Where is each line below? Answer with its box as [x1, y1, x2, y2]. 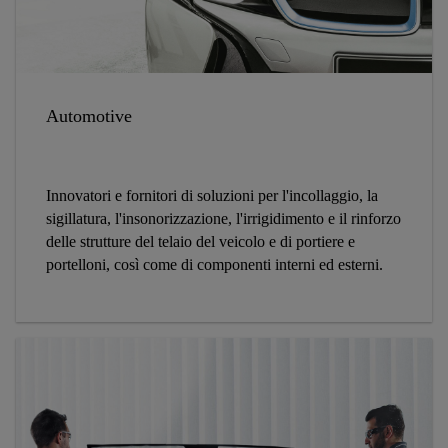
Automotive [46, 105, 132, 126]
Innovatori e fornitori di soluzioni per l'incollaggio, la [46, 186, 378, 204]
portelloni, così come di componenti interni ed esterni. [46, 255, 383, 273]
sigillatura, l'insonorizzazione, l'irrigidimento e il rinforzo [46, 209, 401, 227]
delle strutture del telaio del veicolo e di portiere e [46, 232, 355, 250]
